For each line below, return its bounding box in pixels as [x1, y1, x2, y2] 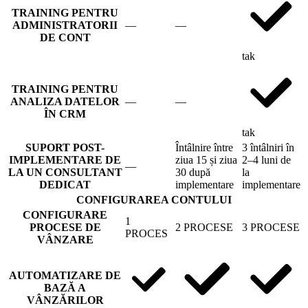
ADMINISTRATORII [12, 19, 118, 31]
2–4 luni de [242, 153, 291, 166]
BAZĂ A [44, 281, 86, 294]
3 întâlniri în [242, 141, 294, 153]
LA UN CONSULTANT [8, 166, 122, 178]
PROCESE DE [29, 221, 101, 233]
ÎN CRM [44, 107, 86, 120]
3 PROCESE [242, 221, 300, 233]
